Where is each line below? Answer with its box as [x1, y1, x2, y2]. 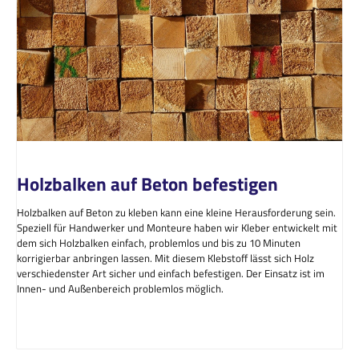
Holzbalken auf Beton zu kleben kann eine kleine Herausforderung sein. [17, 204, 336, 220]
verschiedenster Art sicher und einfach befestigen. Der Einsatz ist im [17, 264, 325, 281]
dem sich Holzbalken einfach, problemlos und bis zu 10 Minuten [17, 234, 301, 251]
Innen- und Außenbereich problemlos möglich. [17, 280, 224, 296]
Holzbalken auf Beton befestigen [17, 170, 278, 198]
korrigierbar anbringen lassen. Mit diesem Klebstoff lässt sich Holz [17, 249, 314, 266]
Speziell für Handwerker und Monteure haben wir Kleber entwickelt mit [17, 219, 337, 236]
